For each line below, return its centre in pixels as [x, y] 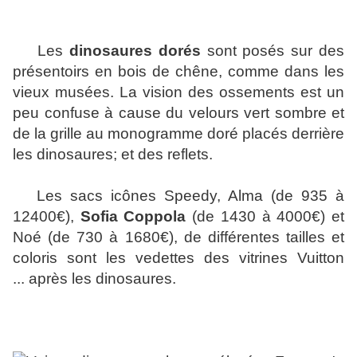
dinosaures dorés [135, 51]
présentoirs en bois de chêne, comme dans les [178, 72]
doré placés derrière [276, 134]
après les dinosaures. [102, 279]
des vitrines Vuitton [274, 258]
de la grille [49, 134]
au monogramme [147, 134]
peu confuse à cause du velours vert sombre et [178, 113]
